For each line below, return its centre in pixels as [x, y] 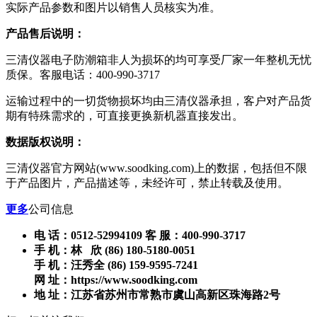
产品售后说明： [45, 33]
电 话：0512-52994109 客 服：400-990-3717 [140, 235]
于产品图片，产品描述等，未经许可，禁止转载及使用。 [147, 183]
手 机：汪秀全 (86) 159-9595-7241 [116, 265]
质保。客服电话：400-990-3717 [83, 74]
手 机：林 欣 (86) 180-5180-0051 [115, 250]
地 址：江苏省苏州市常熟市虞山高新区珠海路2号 [157, 294]
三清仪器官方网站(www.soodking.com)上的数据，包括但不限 [156, 168]
